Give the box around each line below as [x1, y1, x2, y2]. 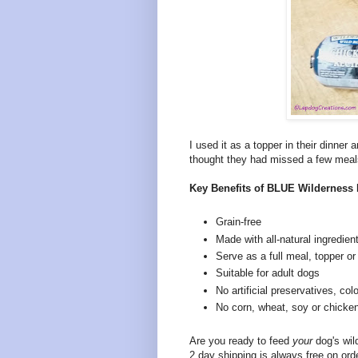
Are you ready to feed [189, 335, 292, 348]
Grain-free [216, 216, 261, 229]
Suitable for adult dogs [216, 267, 320, 280]
